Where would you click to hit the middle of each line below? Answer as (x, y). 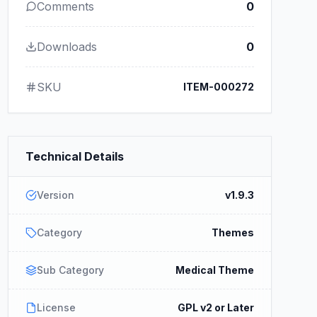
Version (55, 195)
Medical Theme (214, 270)
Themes (232, 232)
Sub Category (70, 270)
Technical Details (74, 156)
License (56, 307)
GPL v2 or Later (215, 307)
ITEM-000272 (218, 87)
